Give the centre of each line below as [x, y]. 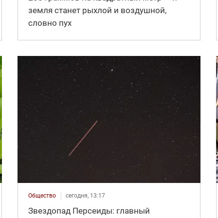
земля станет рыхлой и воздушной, [97, 10]
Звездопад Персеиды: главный [89, 210]
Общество [42, 195]
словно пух [50, 23]
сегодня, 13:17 [85, 195]
